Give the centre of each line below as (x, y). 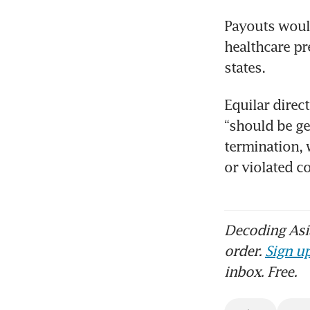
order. (245, 250)
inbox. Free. (261, 271)
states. (245, 67)
